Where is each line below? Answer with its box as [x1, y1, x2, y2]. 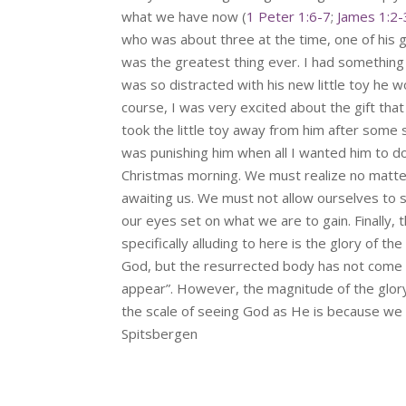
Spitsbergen [121, 324, 198, 343]
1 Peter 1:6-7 [246, 7, 332, 26]
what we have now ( [121, 7, 247, 26]
